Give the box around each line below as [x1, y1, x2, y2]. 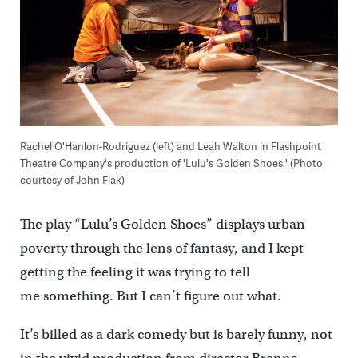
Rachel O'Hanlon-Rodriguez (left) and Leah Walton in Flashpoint [19, 138, 321, 153]
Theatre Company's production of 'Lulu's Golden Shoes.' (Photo [19, 155, 323, 170]
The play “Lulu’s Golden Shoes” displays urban [19, 215, 305, 233]
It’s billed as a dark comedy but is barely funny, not [19, 325, 332, 343]
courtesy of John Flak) [19, 172, 125, 187]
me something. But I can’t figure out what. [19, 287, 281, 304]
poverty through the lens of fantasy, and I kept [19, 239, 304, 257]
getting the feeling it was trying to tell [19, 263, 250, 280]
